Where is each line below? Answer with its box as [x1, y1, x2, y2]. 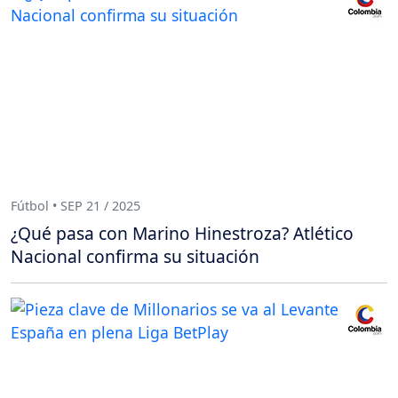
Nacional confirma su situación [11, 244, 259, 269]
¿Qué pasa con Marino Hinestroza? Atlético [11, 221, 354, 246]
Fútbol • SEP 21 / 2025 [11, 196, 140, 214]
